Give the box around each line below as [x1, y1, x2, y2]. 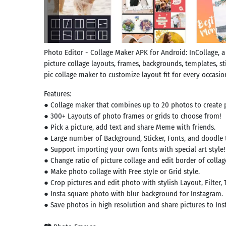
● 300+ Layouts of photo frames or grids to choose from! [44, 111, 221, 121]
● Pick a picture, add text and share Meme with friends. [44, 123, 215, 132]
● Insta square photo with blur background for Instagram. [44, 189, 223, 198]
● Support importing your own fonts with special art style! [44, 145, 225, 154]
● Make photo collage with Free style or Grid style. [44, 167, 200, 176]
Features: [44, 89, 71, 98]
